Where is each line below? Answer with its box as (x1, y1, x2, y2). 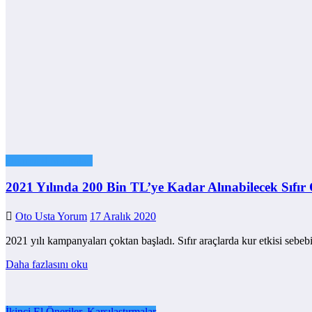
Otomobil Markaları (6, 154, 93, 166)
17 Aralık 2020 (90, 210, 156, 223)
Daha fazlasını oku (6, 258, 88, 271)
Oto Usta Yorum (15, 210, 87, 223)
